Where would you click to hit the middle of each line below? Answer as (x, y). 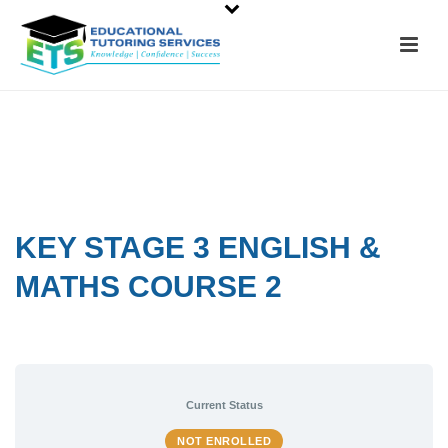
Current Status (224, 405)
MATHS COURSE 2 (148, 287)
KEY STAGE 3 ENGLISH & (198, 248)
